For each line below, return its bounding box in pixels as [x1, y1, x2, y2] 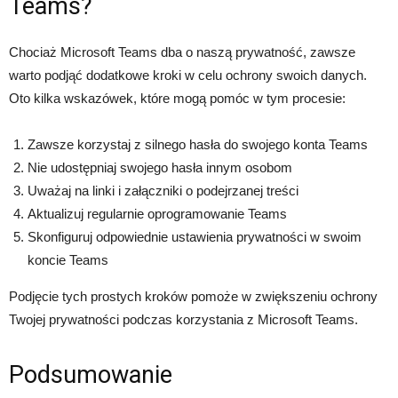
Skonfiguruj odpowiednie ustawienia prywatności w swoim [28, 229, 362, 244]
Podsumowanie [9, 361, 172, 389]
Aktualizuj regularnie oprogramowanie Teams [28, 206, 287, 221]
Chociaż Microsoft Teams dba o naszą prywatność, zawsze [9, 44, 355, 60]
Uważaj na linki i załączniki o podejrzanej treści [28, 183, 298, 198]
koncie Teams [28, 252, 108, 267]
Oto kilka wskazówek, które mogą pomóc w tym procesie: [9, 91, 346, 106]
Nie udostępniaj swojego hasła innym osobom [28, 160, 292, 175]
